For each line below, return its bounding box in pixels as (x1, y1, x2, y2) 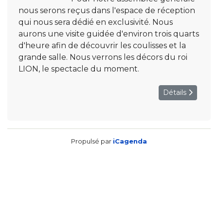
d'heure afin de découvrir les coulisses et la (18, 41, 186, 50)
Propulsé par (71, 137, 113, 145)
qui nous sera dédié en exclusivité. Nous (18, 18, 173, 27)
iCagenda (113, 137, 147, 145)
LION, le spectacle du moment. (18, 64, 139, 73)
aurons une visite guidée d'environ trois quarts (18, 29, 199, 38)
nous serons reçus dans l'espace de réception (18, 6, 195, 15)
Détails (163, 88, 188, 97)
